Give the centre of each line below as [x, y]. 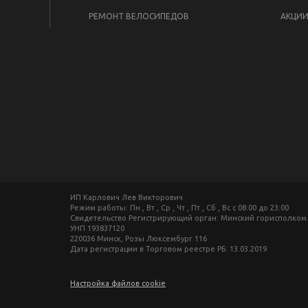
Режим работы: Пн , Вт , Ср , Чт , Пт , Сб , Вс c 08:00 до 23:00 [179, 208]
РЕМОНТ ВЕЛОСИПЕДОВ [139, 16]
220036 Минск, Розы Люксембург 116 [139, 239]
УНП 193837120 [97, 228]
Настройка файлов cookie [118, 283]
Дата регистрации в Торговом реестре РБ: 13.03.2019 [168, 249]
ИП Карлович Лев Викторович [126, 197]
